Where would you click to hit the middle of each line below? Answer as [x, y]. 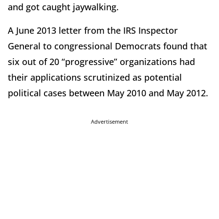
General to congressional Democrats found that [108, 46]
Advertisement [109, 122]
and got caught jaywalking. [63, 7]
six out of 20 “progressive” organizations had [101, 62]
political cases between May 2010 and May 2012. [108, 93]
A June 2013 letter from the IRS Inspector [93, 31]
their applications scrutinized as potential [95, 77]
